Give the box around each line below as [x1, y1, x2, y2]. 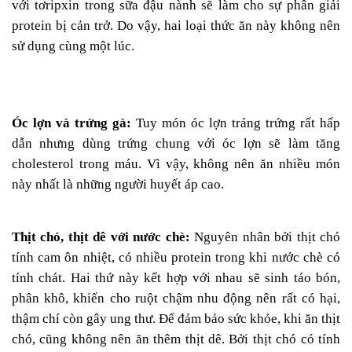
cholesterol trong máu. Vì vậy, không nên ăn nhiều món [12, 156, 340, 171]
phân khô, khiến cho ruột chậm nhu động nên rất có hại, [12, 291, 340, 306]
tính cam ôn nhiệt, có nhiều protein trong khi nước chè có [12, 250, 340, 265]
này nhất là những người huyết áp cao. [12, 177, 224, 192]
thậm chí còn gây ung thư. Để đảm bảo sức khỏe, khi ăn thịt [12, 311, 340, 326]
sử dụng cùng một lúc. [12, 38, 134, 53]
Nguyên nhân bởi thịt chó [189, 229, 341, 244]
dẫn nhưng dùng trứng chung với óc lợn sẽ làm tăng [12, 136, 340, 151]
